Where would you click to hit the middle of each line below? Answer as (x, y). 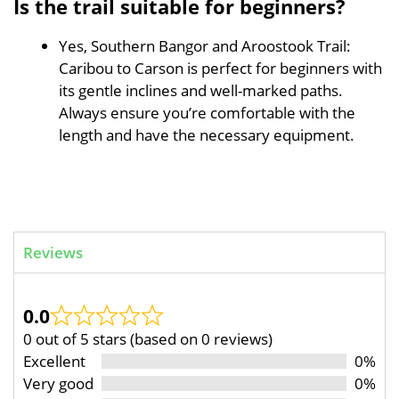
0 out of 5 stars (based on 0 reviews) (148, 338)
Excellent (54, 361)
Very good (58, 383)
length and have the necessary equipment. (207, 135)
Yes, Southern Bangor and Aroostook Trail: (205, 46)
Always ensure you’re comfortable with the (207, 113)
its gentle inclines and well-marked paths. (201, 90)
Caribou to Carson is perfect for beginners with (220, 68)
